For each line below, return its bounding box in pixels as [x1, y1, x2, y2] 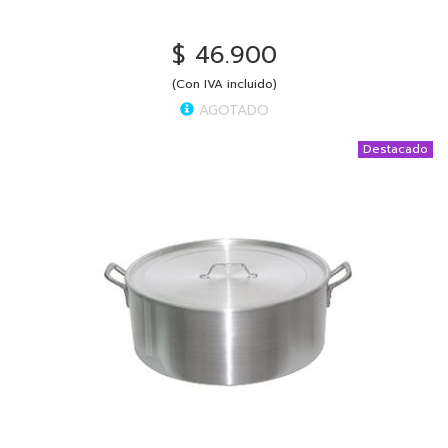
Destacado [363, 139, 428, 158]
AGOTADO [193, 99, 269, 121]
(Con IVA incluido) [171, 74, 277, 93]
